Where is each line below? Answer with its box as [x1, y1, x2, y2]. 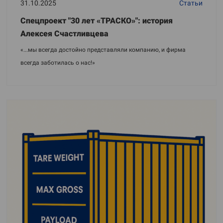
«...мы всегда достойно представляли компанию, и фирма [20, 46, 186, 54]
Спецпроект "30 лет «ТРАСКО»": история [20, 16, 173, 26]
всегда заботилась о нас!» [20, 59, 95, 67]
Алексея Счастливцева [20, 29, 109, 39]
